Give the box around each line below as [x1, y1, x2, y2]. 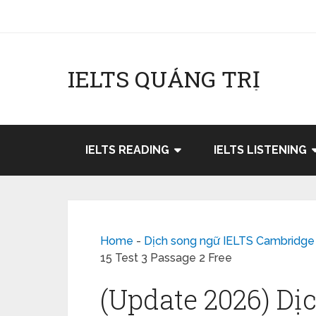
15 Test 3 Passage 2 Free [100, 251, 232, 265]
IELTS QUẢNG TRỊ [68, 63, 260, 94]
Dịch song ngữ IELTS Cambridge [144, 234, 315, 248]
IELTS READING [85, 143, 169, 157]
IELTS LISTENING [214, 143, 307, 157]
